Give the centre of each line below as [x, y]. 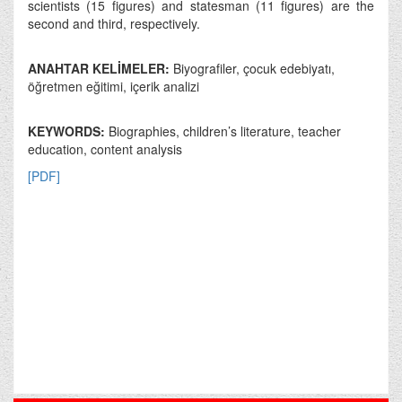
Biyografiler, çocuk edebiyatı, [254, 68]
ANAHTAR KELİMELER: [100, 68]
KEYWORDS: [68, 131]
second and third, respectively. [114, 23]
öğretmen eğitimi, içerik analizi [114, 86]
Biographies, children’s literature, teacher [225, 131]
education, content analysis [105, 149]
